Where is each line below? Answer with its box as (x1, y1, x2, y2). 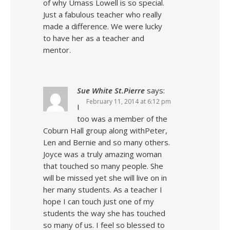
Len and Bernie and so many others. (43, 137, 170, 147)
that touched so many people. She (43, 161, 163, 171)
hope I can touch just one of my (43, 196, 154, 206)
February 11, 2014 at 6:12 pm (86, 97, 171, 106)
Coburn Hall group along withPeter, (43, 125, 167, 136)
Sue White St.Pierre (77, 85, 145, 95)
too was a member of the (77, 113, 167, 124)
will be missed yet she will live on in (43, 172, 167, 183)
